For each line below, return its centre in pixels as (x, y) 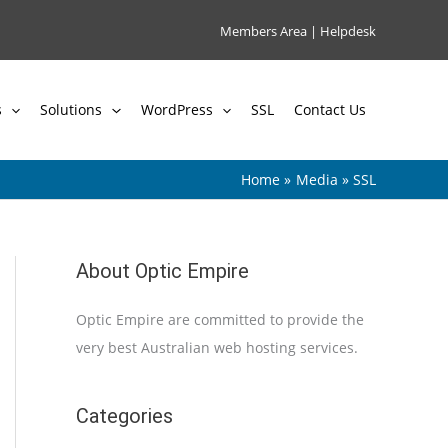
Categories (124, 416)
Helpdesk (348, 30)
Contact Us (329, 109)
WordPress (176, 109)
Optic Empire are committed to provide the (220, 319)
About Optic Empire (162, 271)
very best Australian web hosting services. (217, 347)
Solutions (71, 109)
